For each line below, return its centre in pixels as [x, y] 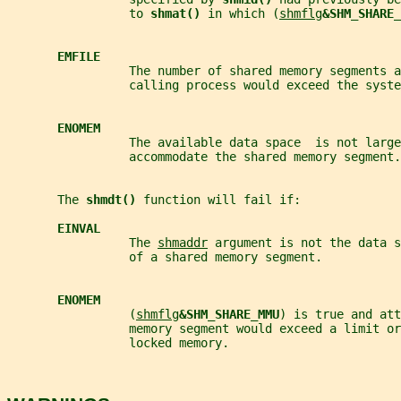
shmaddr [183, 242]
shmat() [179, 13]
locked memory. [118, 342]
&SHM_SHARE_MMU [229, 314]
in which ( [243, 13]
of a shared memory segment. [165, 256]
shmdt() [115, 199]
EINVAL [79, 228]
